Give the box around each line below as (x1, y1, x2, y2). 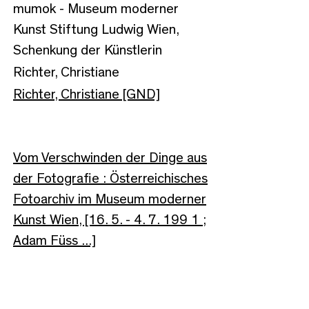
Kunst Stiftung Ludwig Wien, (13, 22, 179, 37)
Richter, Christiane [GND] (13, 87, 160, 101)
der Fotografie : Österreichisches (13, 171, 208, 186)
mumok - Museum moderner (13, 1, 179, 16)
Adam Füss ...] (13, 233, 96, 248)
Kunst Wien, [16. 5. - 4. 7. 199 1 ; (13, 212, 206, 227)
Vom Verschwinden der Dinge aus (13, 150, 207, 165)
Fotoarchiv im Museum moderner (13, 192, 206, 206)
